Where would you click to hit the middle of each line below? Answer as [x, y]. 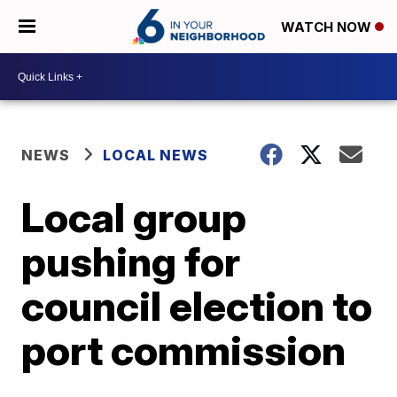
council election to [197, 306]
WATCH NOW [328, 27]
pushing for [131, 261]
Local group [134, 217]
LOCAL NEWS [156, 155]
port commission [184, 350]
